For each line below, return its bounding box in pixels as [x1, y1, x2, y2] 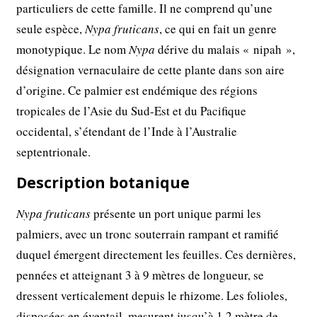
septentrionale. [16, 144, 91, 161]
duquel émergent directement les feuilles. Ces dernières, [16, 246, 296, 263]
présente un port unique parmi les [91, 205, 262, 222]
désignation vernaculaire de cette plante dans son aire [16, 62, 285, 79]
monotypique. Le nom [16, 41, 129, 58]
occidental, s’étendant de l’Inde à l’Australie [16, 123, 238, 140]
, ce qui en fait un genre [159, 21, 277, 38]
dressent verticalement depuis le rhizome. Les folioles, [16, 287, 288, 304]
